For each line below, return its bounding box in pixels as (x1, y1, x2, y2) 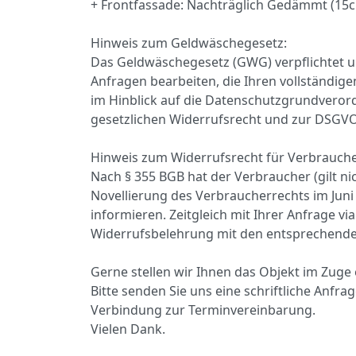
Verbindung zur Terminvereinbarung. (91, 301, 315, 319)
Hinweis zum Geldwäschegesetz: (91, 34, 287, 52)
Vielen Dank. (91, 320, 165, 338)
